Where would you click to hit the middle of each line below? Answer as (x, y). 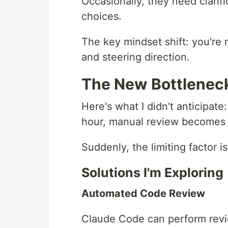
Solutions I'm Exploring (152, 173)
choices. (102, 17)
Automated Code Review (143, 194)
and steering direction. (136, 57)
